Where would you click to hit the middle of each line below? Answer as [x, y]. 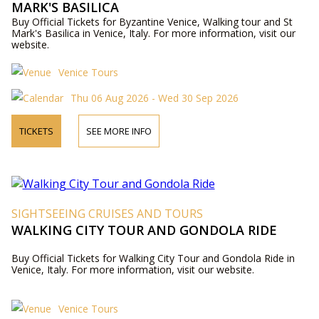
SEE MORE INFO [119, 131]
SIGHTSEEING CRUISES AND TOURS [107, 214]
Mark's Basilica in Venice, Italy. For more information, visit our [153, 33]
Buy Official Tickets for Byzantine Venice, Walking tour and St [152, 22]
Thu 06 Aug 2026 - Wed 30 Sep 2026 [154, 98]
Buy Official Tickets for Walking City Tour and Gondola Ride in [153, 258]
